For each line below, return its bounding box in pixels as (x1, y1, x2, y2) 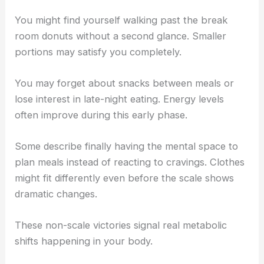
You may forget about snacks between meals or (15, 77, 235, 89)
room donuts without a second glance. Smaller (15, 29, 227, 42)
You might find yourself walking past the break (15, 14, 228, 26)
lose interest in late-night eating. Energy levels (15, 93, 225, 105)
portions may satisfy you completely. (15, 45, 182, 58)
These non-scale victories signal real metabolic (15, 219, 227, 232)
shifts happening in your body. (15, 235, 153, 247)
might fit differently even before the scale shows (15, 172, 235, 184)
